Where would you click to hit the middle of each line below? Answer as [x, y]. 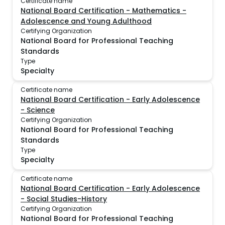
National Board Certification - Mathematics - [103, 11]
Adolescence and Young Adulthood [86, 21]
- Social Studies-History [64, 199]
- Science [38, 110]
